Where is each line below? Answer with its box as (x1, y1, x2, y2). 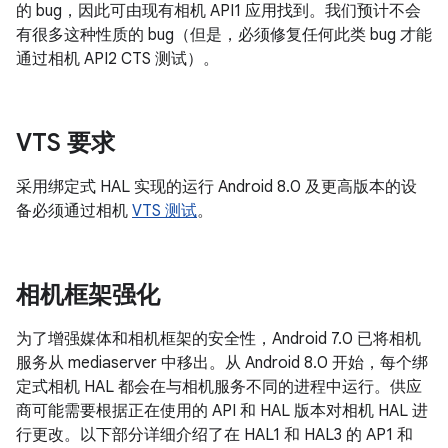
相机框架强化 (16, 280, 160, 310)
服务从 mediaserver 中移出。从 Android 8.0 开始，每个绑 (16, 353, 428, 373)
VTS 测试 (132, 201, 197, 221)
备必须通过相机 (16, 201, 132, 221)
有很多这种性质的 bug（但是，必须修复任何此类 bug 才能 (16, 25, 432, 45)
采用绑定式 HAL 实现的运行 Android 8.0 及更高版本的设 (16, 177, 417, 197)
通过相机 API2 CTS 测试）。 (16, 49, 219, 69)
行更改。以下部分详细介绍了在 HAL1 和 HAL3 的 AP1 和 (16, 425, 413, 445)
